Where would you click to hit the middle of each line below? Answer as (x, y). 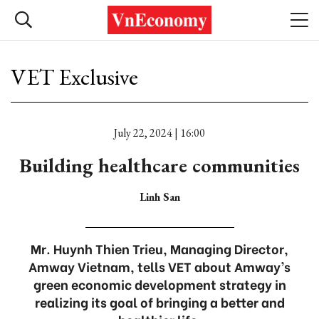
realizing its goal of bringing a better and (159, 302)
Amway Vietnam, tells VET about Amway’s (159, 266)
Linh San (159, 197)
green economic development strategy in (159, 284)
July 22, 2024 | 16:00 (159, 133)
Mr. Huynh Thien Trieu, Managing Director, (159, 248)
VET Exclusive (74, 77)
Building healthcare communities (159, 165)
